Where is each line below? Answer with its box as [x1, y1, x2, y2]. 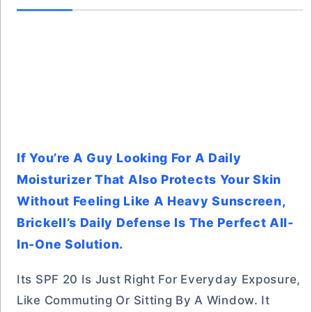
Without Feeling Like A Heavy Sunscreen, [17, 194, 286, 208]
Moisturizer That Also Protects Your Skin [17, 172, 282, 187]
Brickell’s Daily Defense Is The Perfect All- [17, 215, 294, 230]
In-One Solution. [17, 237, 124, 251]
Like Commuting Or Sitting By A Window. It [17, 293, 270, 307]
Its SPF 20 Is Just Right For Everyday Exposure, [17, 272, 301, 286]
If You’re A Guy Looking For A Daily [17, 150, 242, 165]
